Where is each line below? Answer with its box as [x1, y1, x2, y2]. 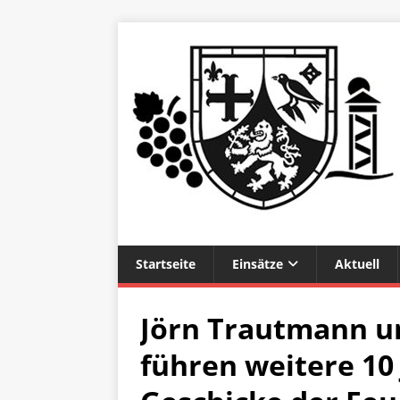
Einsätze [232, 255, 283, 272]
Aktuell [335, 255, 379, 272]
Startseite [136, 255, 196, 272]
